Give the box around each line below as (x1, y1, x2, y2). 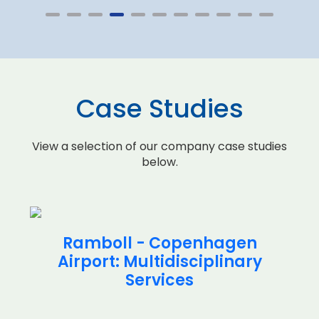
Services (125, 269, 194, 291)
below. (141, 154, 178, 170)
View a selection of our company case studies (32, 138, 287, 155)
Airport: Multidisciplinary (57, 251, 262, 273)
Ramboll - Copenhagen (62, 232, 257, 254)
